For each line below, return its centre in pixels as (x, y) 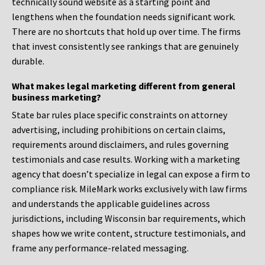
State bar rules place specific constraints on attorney (119, 115)
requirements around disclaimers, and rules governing (120, 145)
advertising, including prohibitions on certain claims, (119, 130)
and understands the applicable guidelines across (111, 204)
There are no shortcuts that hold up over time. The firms (126, 32)
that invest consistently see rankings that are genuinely (125, 46)
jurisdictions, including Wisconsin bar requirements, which (129, 219)
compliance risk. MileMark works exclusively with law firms (130, 189)
